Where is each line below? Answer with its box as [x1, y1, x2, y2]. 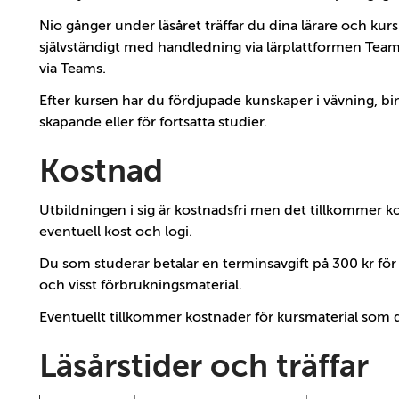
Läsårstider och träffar [39, 348, 369, 385]
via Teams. [39, 61, 106, 77]
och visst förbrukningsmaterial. [39, 277, 242, 294]
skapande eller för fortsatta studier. [39, 114, 267, 131]
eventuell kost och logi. [39, 224, 192, 240]
